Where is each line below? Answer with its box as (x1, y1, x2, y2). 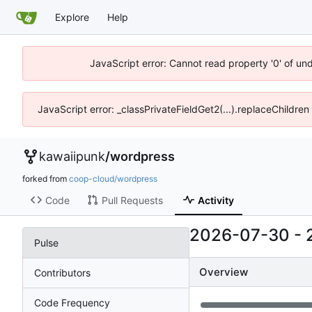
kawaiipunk (39, 149, 105, 164)
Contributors (34, 267, 91, 279)
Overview (199, 265, 248, 279)
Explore (55, 10, 89, 23)
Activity (197, 194, 234, 206)
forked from (22, 173, 69, 184)
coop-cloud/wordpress (69, 173, 157, 184)
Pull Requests (101, 194, 163, 206)
